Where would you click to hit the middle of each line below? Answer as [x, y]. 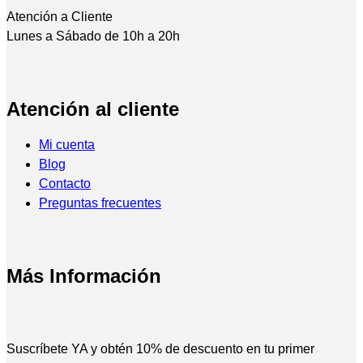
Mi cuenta [67, 144]
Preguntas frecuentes [100, 203]
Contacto [65, 183]
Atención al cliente [93, 109]
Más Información [84, 275]
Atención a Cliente [60, 16]
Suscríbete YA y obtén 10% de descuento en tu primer [160, 348]
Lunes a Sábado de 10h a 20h [93, 36]
